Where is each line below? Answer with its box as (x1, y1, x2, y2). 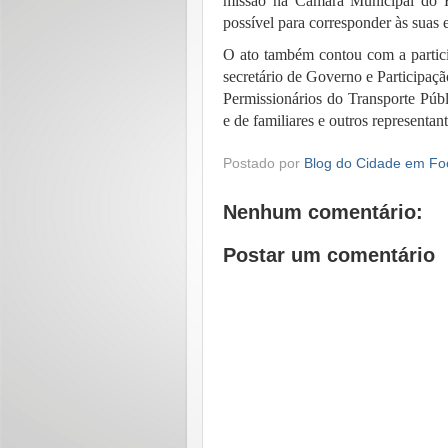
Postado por (223, 156, 304, 172)
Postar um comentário (223, 244, 435, 267)
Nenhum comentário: (223, 201, 423, 224)
